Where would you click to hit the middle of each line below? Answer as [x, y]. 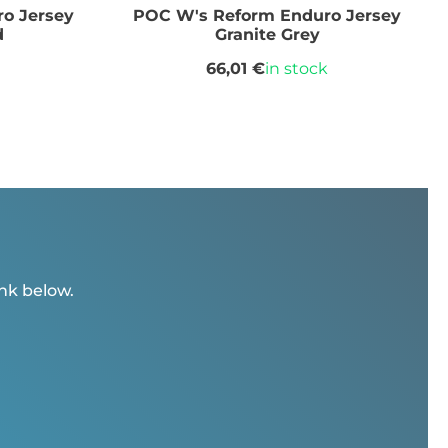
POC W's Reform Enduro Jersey [267, 15]
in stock [297, 69]
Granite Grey [267, 34]
